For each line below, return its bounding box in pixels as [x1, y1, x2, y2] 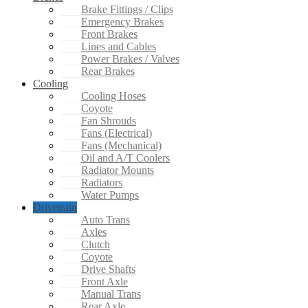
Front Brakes [81, 28, 137, 41]
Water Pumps [81, 189, 139, 201]
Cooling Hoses [81, 90, 146, 102]
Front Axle [81, 276, 128, 288]
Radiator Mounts [81, 164, 154, 177]
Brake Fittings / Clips [81, 3, 173, 16]
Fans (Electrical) [81, 127, 152, 140]
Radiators [81, 177, 122, 189]
